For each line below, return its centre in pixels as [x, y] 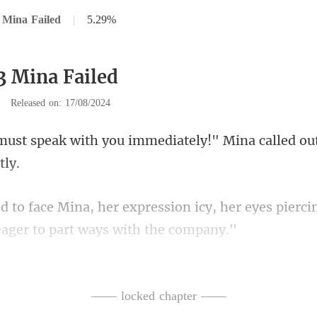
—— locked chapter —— [158, 296]
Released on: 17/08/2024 [60, 103]
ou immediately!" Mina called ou [212, 140]
